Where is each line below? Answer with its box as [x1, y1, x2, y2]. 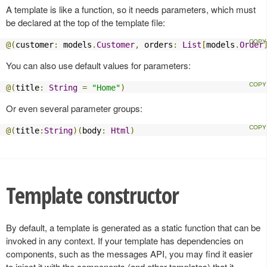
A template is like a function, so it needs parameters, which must [6, 3, 256, 16]
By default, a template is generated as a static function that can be [6, 221, 260, 234]
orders [139, 40, 173, 50]
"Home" [92, 83, 120, 93]
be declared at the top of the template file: [6, 16, 165, 29]
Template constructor [6, 180, 179, 211]
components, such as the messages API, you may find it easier [6, 247, 253, 260]
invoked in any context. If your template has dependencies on [6, 234, 243, 247]
